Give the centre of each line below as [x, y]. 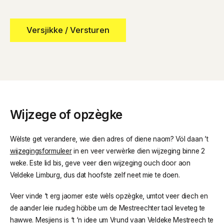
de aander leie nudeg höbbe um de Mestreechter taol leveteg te [107, 208]
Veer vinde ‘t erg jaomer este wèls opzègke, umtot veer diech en [109, 196]
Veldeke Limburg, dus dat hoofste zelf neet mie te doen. [95, 175]
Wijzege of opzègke [66, 114]
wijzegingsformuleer [41, 151]
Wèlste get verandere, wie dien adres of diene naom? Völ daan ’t [109, 139]
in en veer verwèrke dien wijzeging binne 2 [138, 151]
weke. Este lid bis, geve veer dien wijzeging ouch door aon [100, 163]
